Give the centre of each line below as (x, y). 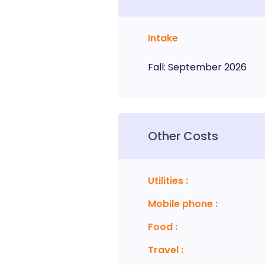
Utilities (165, 181)
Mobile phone (180, 204)
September (195, 67)
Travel (163, 250)
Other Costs (183, 136)
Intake (163, 38)
